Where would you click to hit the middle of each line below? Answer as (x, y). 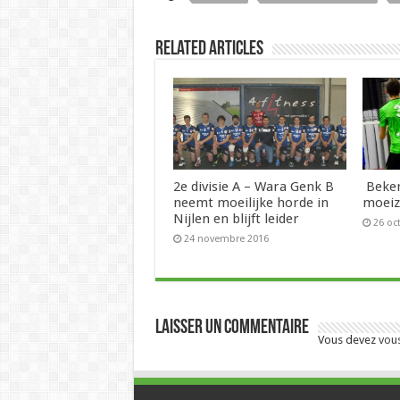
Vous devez (348, 339)
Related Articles (209, 49)
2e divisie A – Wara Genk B (253, 186)
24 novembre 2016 (226, 238)
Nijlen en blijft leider (236, 218)
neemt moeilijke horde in (250, 202)
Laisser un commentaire (232, 328)
